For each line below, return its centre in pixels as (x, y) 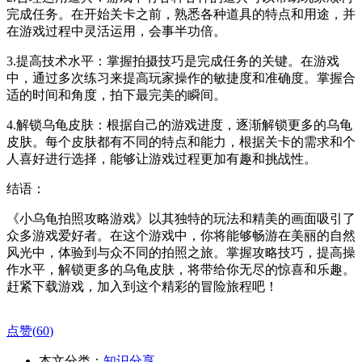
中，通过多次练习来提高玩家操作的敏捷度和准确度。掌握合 (181, 78)
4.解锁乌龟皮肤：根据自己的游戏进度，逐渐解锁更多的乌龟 (179, 124)
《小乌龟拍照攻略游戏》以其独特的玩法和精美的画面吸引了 (181, 218)
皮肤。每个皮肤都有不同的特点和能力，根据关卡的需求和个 (181, 141)
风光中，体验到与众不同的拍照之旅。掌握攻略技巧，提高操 (181, 252)
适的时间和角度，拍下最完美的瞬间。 (116, 95)
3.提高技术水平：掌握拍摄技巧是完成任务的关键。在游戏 (173, 61)
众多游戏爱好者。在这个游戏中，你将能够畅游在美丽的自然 (181, 235)
